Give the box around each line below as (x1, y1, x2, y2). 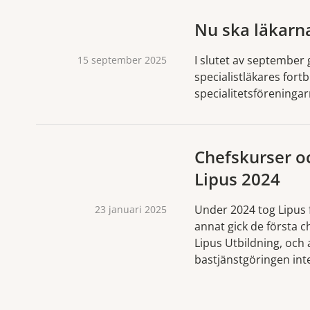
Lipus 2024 (194, 167, 280, 190)
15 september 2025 (77, 53, 167, 66)
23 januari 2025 (95, 202, 167, 216)
